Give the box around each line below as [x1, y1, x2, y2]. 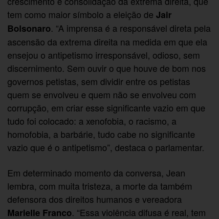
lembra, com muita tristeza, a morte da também [7, 179, 193, 193]
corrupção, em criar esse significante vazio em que [7, 101, 206, 114]
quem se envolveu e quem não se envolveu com [7, 88, 197, 101]
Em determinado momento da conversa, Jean [7, 166, 186, 179]
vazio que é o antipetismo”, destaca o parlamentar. [7, 141, 205, 154]
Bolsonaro [7, 22, 51, 35]
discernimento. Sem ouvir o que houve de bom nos [7, 62, 206, 75]
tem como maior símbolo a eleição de [7, 8, 156, 21]
